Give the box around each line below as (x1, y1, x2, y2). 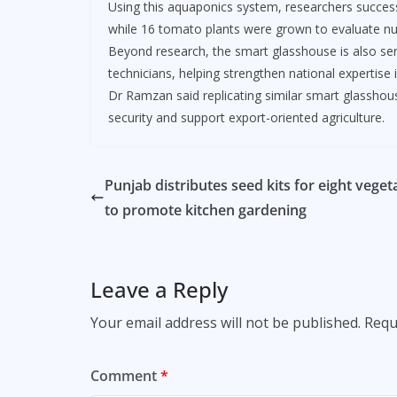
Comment (90, 366, 160, 386)
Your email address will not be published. (90, 313, 361, 333)
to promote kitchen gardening (105, 200, 307, 221)
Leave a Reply (90, 275, 228, 305)
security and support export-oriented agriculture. (108, 109, 385, 127)
